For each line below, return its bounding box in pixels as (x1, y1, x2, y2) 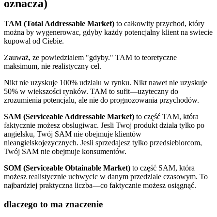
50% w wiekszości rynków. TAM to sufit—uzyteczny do (4, 87, 178, 96)
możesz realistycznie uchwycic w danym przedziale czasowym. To (4, 172, 208, 181)
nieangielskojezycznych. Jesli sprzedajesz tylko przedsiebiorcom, (4, 139, 202, 147)
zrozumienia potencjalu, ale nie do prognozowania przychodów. (4, 96, 199, 105)
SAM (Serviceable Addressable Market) (4, 112, 134, 121)
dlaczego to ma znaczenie (4, 199, 103, 210)
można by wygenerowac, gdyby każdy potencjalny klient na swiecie (4, 28, 213, 37)
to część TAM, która (134, 112, 199, 121)
